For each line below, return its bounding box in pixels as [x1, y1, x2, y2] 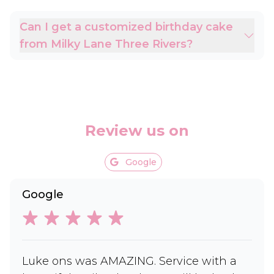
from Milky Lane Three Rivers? [20, 37, 193, 51]
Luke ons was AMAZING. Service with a [22, 254, 237, 268]
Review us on [85, 122, 189, 139]
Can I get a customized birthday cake [20, 20, 233, 34]
